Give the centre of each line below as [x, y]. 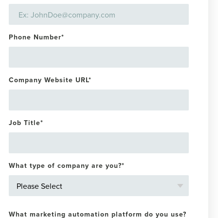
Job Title [25, 123]
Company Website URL [49, 80]
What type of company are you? [65, 165]
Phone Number [35, 37]
